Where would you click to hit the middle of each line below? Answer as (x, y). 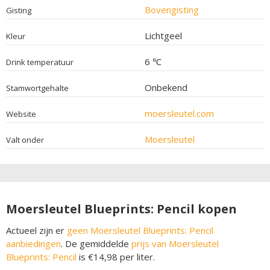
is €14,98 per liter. (116, 256)
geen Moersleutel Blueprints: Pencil (140, 230)
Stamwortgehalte (37, 88)
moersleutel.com (179, 113)
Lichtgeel (163, 35)
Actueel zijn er (36, 230)
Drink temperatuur (40, 62)
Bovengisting (171, 9)
